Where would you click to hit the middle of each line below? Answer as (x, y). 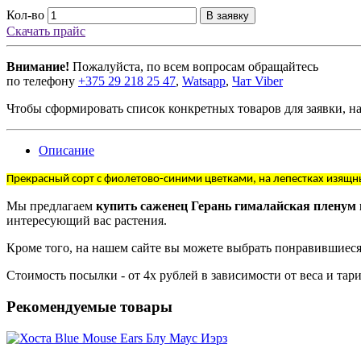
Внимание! (38, 67)
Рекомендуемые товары (89, 307)
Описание (66, 151)
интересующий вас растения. (87, 221)
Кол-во (25, 15)
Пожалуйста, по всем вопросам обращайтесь (194, 67)
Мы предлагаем (51, 206)
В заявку (228, 16)
